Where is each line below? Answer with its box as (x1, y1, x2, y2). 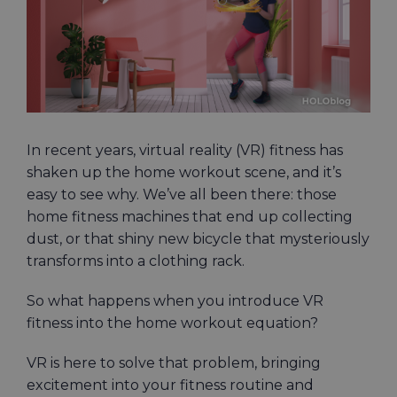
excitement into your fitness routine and (27, 377, 314, 394)
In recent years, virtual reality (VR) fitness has (27, 142, 343, 160)
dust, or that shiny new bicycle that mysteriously (27, 230, 370, 248)
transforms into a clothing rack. (27, 253, 248, 270)
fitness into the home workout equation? (27, 315, 322, 332)
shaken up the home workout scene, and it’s (27, 164, 341, 182)
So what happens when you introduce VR (27, 292, 323, 310)
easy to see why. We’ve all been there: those (27, 186, 337, 204)
